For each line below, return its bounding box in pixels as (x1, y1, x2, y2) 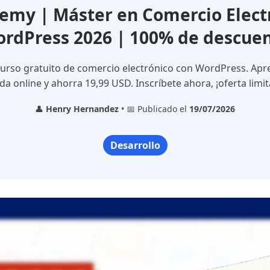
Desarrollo (110, 139, 160, 152)
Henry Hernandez (46, 103, 119, 115)
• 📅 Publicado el (119, 103, 189, 115)
